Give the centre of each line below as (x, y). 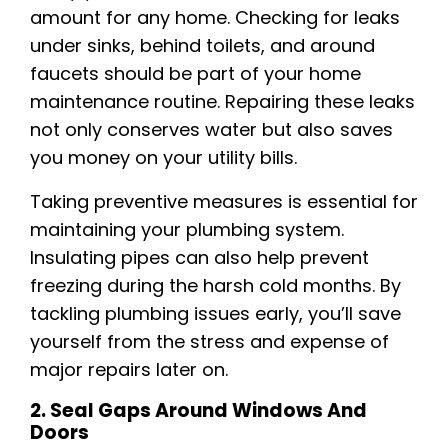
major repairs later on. (129, 370)
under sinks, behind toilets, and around (202, 46)
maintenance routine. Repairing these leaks (222, 102)
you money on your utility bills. (163, 158)
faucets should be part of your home (195, 74)
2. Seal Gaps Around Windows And (198, 411)
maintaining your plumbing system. (187, 230)
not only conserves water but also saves (211, 130)
